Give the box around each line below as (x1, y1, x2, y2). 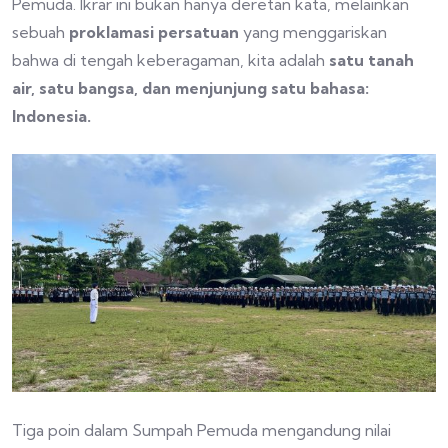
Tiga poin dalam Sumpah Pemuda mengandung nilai (12, 420, 391, 441)
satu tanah (329, 49, 414, 70)
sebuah (12, 21, 69, 42)
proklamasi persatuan (69, 21, 239, 42)
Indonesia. (12, 105, 91, 126)
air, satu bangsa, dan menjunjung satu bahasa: (12, 77, 369, 98)
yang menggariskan (239, 21, 387, 42)
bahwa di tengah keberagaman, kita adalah (12, 49, 329, 70)
